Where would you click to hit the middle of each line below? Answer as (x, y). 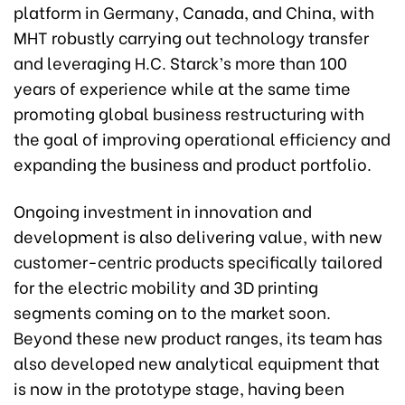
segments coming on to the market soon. (172, 312)
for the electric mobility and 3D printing (166, 287)
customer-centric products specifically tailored (198, 261)
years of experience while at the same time (182, 88)
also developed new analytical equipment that (197, 363)
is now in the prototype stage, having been (179, 388)
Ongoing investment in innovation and (163, 211)
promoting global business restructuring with (189, 113)
